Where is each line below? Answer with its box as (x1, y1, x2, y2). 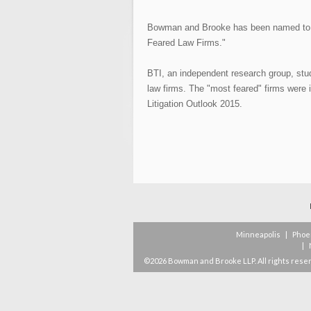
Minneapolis (235, 230, 282, 239)
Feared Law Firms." (146, 37, 226, 48)
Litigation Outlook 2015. (146, 99, 242, 109)
